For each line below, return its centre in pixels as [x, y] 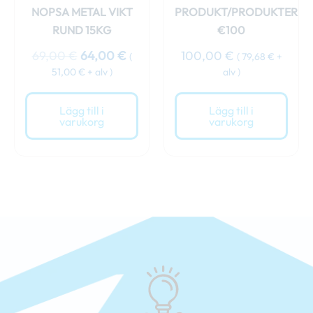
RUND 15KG [82, 30]
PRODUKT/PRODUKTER [236, 12]
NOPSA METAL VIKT [82, 12]
